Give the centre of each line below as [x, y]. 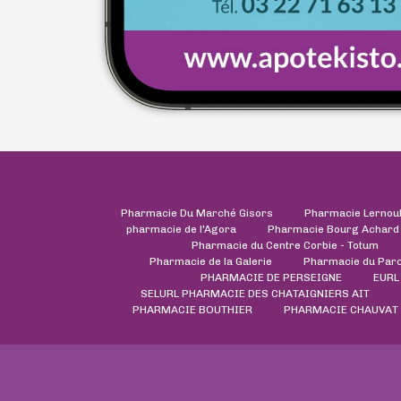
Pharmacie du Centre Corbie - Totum [285, 245]
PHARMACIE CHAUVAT [341, 309]
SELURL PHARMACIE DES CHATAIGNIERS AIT [255, 293]
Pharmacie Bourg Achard [333, 229]
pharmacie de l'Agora [181, 229]
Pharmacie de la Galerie [210, 261]
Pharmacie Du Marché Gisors [197, 213]
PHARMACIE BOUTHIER [192, 309]
